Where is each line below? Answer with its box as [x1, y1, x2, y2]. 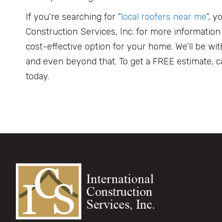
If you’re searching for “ [26, 11, 121, 23]
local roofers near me [121, 11, 206, 23]
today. [26, 71, 49, 82]
